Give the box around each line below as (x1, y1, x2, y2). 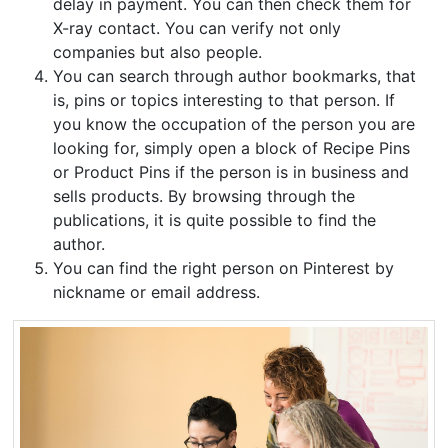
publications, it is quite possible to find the (53, 209, 377, 230)
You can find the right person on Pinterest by (53, 257, 395, 278)
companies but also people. (53, 41, 268, 62)
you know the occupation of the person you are (53, 113, 416, 134)
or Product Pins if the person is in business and (53, 161, 410, 182)
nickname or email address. (53, 281, 261, 302)
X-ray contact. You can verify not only (53, 17, 342, 38)
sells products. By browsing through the (53, 185, 356, 206)
